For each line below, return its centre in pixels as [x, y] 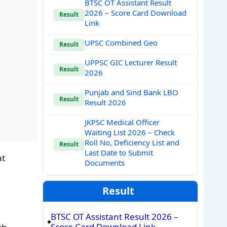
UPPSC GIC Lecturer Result [130, 62]
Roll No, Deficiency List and [132, 142]
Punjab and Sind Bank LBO [131, 92]
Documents [104, 163]
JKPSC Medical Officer [122, 122]
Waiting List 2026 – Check [129, 132]
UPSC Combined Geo [121, 43]
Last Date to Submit [119, 153]
